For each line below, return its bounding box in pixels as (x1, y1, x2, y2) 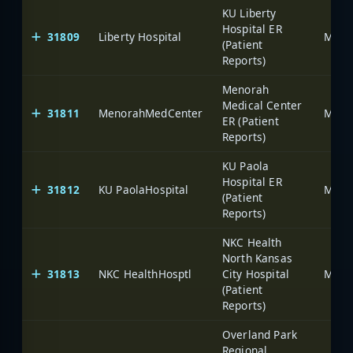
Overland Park (222, 326, 298, 342)
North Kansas (222, 250, 292, 266)
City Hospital (222, 266, 290, 281)
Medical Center (222, 97, 303, 113)
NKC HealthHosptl (98, 266, 192, 281)
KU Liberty (222, 5, 277, 20)
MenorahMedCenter (98, 105, 203, 121)
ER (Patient (222, 113, 279, 128)
